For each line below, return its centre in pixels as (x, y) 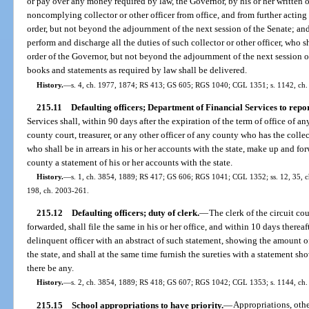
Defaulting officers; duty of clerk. (135, 213)
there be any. (51, 268)
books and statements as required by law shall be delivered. (137, 70)
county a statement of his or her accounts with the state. (130, 162)
